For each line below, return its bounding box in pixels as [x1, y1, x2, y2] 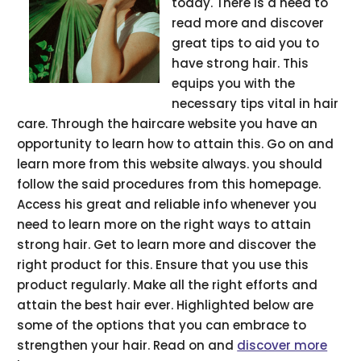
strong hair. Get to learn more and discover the [17, 235, 317, 253]
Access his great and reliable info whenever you [17, 195, 317, 213]
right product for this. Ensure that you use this [17, 255, 309, 273]
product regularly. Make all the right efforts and [17, 276, 318, 293]
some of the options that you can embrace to [17, 316, 307, 334]
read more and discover [172, 14, 325, 31]
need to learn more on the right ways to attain [17, 215, 312, 233]
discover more [237, 336, 328, 354]
